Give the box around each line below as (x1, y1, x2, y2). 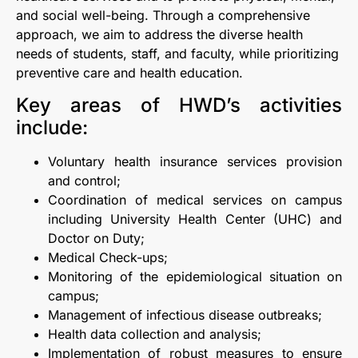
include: (16, 115, 88, 139)
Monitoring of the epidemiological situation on (48, 268, 342, 284)
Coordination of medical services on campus (48, 191, 342, 208)
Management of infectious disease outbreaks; (48, 306, 322, 323)
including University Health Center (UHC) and (48, 210, 342, 227)
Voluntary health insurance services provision (48, 153, 342, 169)
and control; (48, 172, 121, 189)
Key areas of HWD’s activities (16, 93, 342, 117)
